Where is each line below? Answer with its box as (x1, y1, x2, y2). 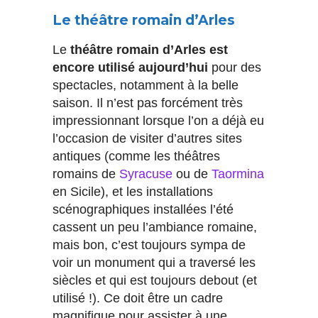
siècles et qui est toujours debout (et (53, 273, 257, 288)
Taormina (212, 167, 264, 182)
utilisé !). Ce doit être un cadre (53, 291, 223, 306)
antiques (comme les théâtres (53, 149, 220, 164)
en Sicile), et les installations (53, 185, 213, 199)
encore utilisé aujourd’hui (53, 60, 208, 75)
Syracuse (119, 167, 172, 182)
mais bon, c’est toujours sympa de (53, 238, 246, 253)
